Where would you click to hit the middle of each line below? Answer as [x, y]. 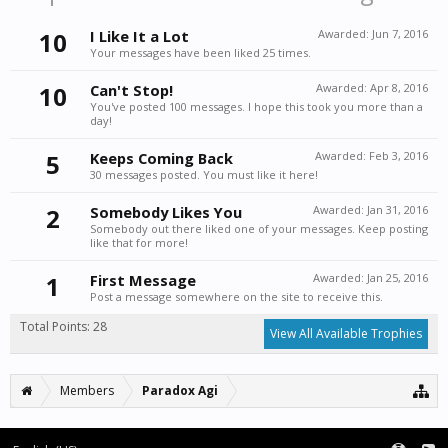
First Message [143, 280]
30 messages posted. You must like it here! [204, 174]
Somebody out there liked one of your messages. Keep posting [259, 228]
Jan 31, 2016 [397, 209]
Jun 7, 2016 [400, 33]
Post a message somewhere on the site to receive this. [236, 296]
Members [87, 390]
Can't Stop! [131, 90]
